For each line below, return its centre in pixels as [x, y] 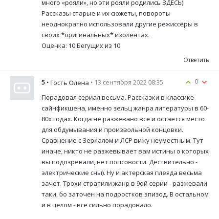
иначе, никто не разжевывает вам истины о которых [125, 151]
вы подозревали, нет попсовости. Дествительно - [120, 162]
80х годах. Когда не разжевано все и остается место [123, 119]
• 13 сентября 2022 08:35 [127, 82]
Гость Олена [70, 83]
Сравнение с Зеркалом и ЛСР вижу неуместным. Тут [122, 141]
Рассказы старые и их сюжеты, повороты [106, 13]
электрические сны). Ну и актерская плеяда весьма [122, 173]
